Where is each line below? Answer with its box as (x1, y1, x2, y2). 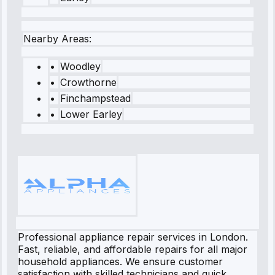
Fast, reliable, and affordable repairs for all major (18, 243, 247, 256)
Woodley (60, 60, 101, 73)
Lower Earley (60, 108, 122, 121)
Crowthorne (60, 76, 117, 89)
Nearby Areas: (23, 33, 91, 45)
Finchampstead (60, 92, 131, 105)
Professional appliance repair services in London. (18, 231, 248, 244)
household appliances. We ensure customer (18, 255, 223, 268)
